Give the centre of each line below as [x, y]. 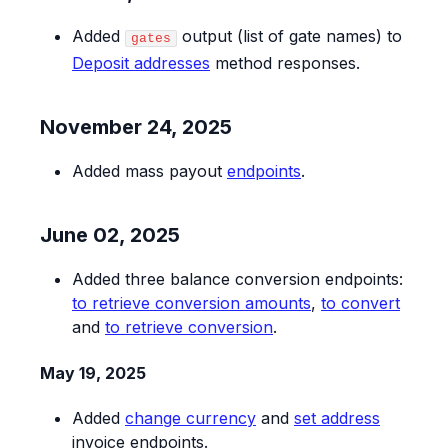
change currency [190, 417]
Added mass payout [149, 171]
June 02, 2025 [110, 235]
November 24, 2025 [136, 127]
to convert [360, 303]
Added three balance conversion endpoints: [237, 279]
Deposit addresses [141, 63]
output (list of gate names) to [289, 36]
